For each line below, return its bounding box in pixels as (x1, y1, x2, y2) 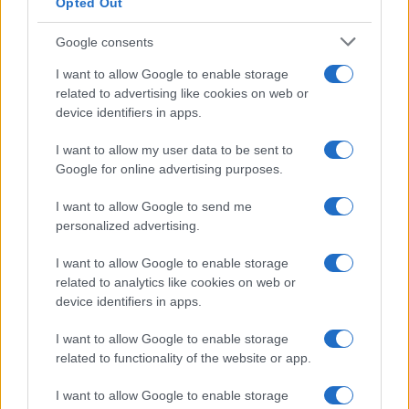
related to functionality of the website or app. (56, 351, 311, 365)
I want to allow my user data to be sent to (56, 142, 293, 157)
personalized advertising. (56, 218, 200, 233)
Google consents (56, 34, 153, 49)
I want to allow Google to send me (56, 199, 252, 214)
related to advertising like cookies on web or (56, 86, 309, 100)
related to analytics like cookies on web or (56, 275, 296, 289)
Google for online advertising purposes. (56, 162, 283, 176)
